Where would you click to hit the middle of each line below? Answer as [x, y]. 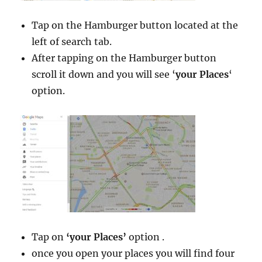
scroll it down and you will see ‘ [104, 75]
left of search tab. [72, 42]
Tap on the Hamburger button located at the [135, 25]
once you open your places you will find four [133, 254]
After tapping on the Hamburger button [124, 58]
